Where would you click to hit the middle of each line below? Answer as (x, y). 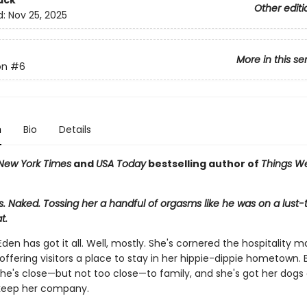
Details (75, 130)
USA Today (121, 164)
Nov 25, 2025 (37, 15)
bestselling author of (203, 164)
